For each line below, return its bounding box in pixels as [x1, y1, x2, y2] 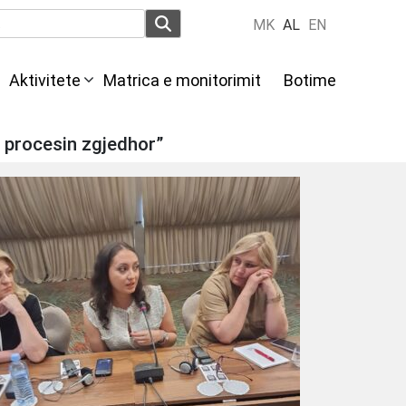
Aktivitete [8, 71, 81, 91]
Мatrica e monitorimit [102, 71, 261, 91]
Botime [283, 71, 336, 91]
